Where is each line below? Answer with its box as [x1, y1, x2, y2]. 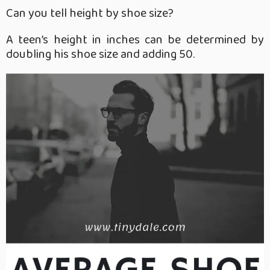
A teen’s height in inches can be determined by [6, 30, 264, 50]
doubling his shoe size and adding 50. [6, 45, 195, 64]
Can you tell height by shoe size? [6, 4, 174, 24]
